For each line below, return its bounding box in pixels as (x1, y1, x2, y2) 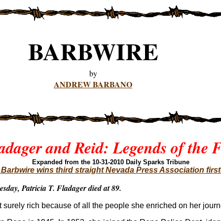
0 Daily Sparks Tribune (120, 158, 189, 166)
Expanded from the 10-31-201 (32, 158, 120, 166)
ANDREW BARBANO (54, 78, 132, 90)
